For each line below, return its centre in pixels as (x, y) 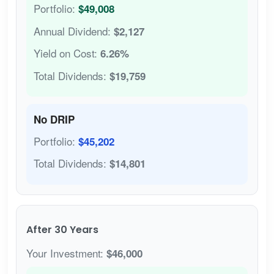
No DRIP (54, 120)
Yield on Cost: (67, 53)
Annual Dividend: (73, 31)
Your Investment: (66, 253)
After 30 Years (62, 229)
